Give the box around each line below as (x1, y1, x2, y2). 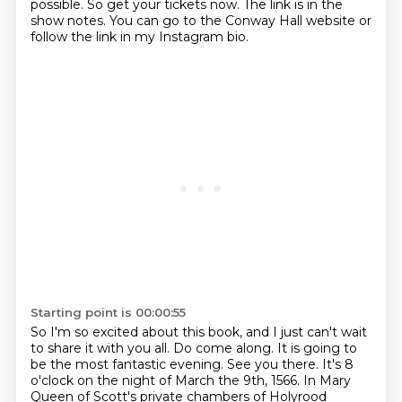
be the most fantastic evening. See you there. (30, 356, 322, 372)
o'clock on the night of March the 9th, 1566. (30, 372, 303, 389)
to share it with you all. (30, 340, 173, 356)
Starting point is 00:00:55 (30, 305, 186, 319)
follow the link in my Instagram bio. (30, 29, 249, 45)
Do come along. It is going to (172, 340, 357, 356)
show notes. (30, 13, 109, 29)
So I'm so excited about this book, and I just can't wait (30, 324, 367, 340)
